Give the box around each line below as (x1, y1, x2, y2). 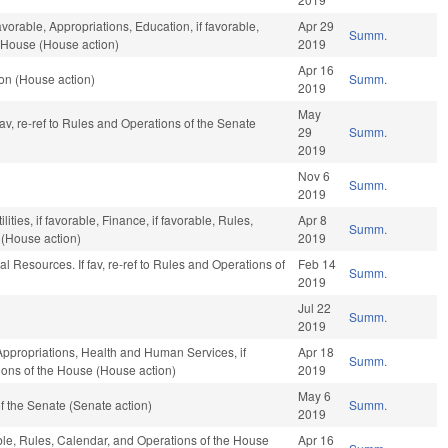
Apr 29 (298, 17, 335, 35)
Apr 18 (298, 343, 335, 361)
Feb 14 (298, 255, 337, 273)
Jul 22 (298, 299, 332, 317)
